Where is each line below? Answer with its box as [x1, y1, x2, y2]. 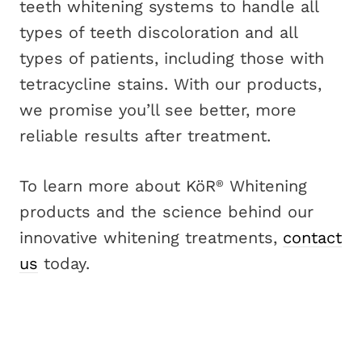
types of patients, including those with [19, 48, 324, 68]
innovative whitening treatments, [19, 228, 283, 247]
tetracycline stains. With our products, [19, 74, 322, 94]
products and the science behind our [19, 202, 314, 221]
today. [38, 254, 90, 273]
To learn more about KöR [19, 176, 216, 196]
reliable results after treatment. [19, 126, 271, 145]
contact [283, 228, 342, 247]
